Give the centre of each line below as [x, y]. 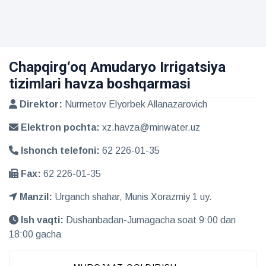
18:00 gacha [35, 235]
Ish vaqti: [42, 220]
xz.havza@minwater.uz [150, 128]
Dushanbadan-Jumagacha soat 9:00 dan [151, 220]
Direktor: [40, 104]
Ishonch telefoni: [59, 151]
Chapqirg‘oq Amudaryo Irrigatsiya [117, 67]
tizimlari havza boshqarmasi [100, 84]
